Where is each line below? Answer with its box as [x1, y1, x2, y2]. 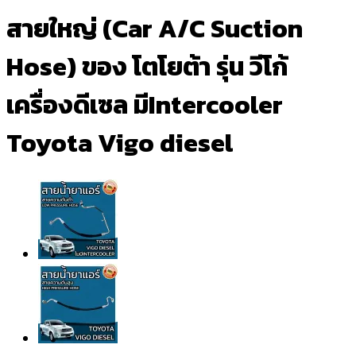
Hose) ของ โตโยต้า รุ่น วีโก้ [6, 48, 288, 87]
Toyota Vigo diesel [6, 124, 233, 163]
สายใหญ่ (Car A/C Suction [6, 10, 303, 48]
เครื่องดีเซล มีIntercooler [6, 86, 283, 125]
